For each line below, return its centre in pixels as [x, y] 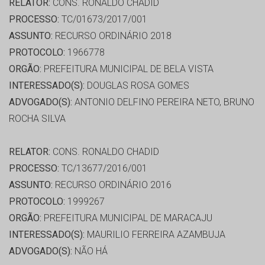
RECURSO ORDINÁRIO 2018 [112, 36]
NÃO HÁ [90, 251]
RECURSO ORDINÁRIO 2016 [112, 185]
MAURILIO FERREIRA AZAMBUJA [155, 235]
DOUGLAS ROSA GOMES [137, 86]
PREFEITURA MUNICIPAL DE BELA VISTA [127, 69]
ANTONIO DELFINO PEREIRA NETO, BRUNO [163, 102]
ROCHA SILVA [37, 119]
